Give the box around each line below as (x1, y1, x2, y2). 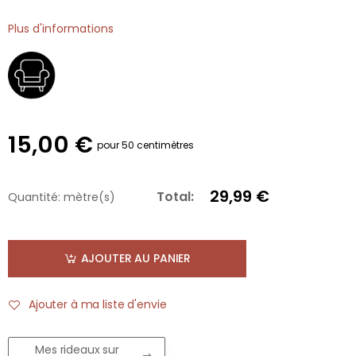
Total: (157, 188, 194, 206)
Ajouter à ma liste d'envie (29, 296, 167, 313)
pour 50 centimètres (97, 138, 194, 152)
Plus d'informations (8, 21, 114, 37)
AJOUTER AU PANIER (80, 250, 192, 267)
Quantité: (8, 188, 60, 205)
